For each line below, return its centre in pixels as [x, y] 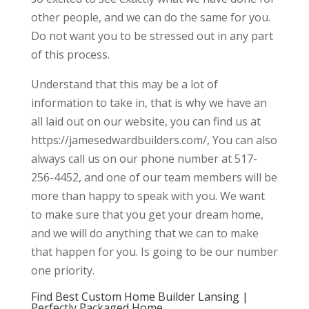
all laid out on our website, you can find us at [146, 122]
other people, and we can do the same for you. [150, 18]
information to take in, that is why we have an [149, 103]
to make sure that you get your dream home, [147, 215]
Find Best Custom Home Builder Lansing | [139, 297]
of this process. [70, 55]
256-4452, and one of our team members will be [154, 178]
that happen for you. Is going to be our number [154, 252]
